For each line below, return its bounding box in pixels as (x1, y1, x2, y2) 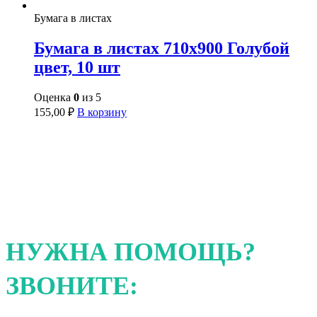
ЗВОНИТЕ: (6, 272, 138, 301)
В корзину (77, 106, 127, 119)
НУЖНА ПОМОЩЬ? (6, 238, 255, 267)
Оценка (34, 91, 74, 104)
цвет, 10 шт (34, 58, 120, 77)
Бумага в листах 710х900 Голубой (34, 39, 289, 58)
